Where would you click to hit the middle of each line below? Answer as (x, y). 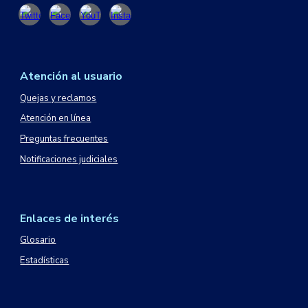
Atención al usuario (71, 76)
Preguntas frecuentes (64, 139)
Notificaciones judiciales (69, 159)
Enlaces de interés (70, 218)
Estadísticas (45, 260)
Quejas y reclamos (58, 98)
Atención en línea (56, 119)
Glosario (38, 240)
